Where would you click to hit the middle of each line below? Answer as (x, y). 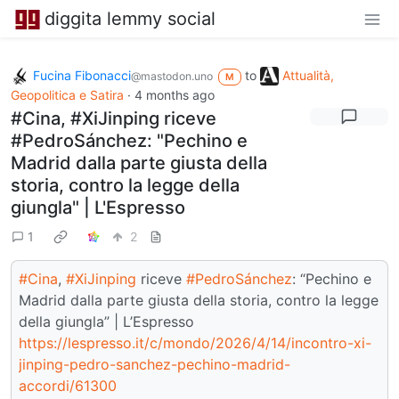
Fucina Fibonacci (82, 75)
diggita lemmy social (130, 18)
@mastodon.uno (172, 76)
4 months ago (175, 95)
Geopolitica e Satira (67, 95)
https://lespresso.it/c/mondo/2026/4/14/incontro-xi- (195, 343)
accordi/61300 (68, 386)
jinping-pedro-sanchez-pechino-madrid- (155, 365)
